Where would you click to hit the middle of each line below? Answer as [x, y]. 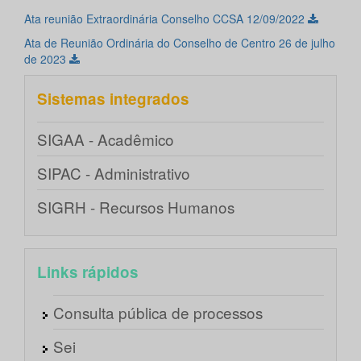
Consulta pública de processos [158, 313]
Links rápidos [88, 272]
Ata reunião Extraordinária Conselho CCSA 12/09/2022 [166, 19]
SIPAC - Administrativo [114, 173]
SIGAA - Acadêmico [106, 139]
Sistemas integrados [113, 99]
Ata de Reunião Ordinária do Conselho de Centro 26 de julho [180, 43]
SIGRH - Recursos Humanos [136, 207]
